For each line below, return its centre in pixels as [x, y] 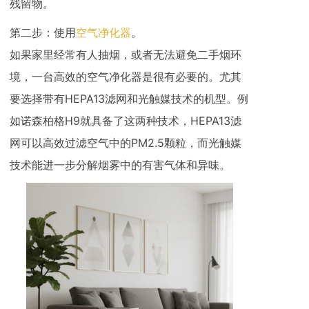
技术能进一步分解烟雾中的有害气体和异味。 [120, 165]
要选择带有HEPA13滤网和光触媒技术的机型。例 [129, 99]
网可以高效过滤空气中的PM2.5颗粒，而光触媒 [126, 143]
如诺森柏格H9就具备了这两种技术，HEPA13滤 [126, 121]
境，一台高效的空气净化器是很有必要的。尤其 [126, 77]
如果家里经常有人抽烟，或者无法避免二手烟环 [126, 55]
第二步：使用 [43, 33]
